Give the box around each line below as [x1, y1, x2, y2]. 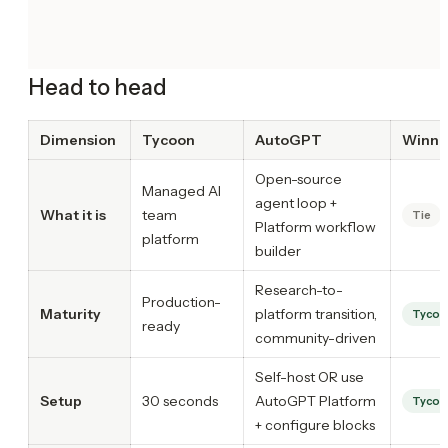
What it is [40, 205, 106, 224]
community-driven [255, 328, 376, 347]
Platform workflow [255, 217, 376, 236]
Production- [142, 292, 221, 311]
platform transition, [255, 304, 377, 323]
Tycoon [142, 130, 195, 149]
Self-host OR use [255, 367, 364, 386]
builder [255, 241, 301, 260]
